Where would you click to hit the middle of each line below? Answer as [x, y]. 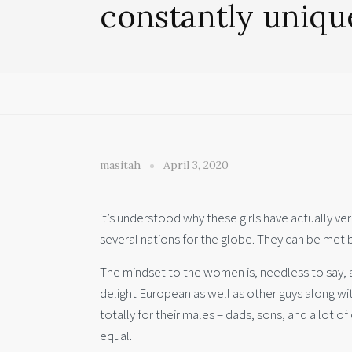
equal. [116, 336]
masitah [122, 165]
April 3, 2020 [196, 165]
